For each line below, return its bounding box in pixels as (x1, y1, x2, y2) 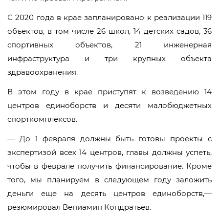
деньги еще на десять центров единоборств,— (7, 189, 212, 198)
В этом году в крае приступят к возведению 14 (7, 87, 212, 96)
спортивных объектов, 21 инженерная (7, 40, 212, 49)
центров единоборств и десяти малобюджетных (7, 101, 212, 110)
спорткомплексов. (7, 114, 77, 124)
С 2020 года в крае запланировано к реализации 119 (7, 13, 212, 22)
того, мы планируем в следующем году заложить (7, 175, 212, 184)
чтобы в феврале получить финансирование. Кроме (7, 161, 212, 171)
